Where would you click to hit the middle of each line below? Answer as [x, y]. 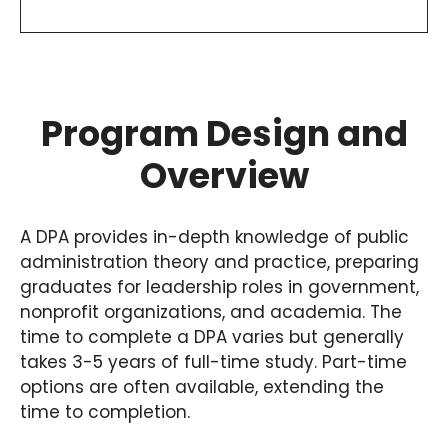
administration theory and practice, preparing [219, 261]
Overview [224, 175]
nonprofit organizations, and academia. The [211, 311]
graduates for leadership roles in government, [219, 286]
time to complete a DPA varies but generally [212, 336]
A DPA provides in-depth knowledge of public [214, 236]
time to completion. [105, 411]
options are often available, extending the [202, 386]
